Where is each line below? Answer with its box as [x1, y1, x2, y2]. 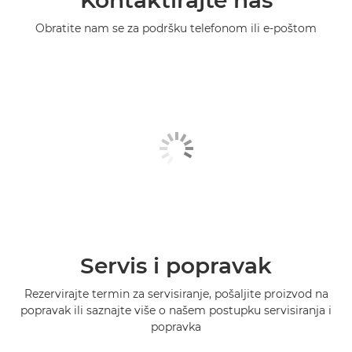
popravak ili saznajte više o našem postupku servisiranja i [20, 303, 332, 318]
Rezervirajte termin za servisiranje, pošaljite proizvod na [24, 287, 328, 302]
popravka [151, 320, 201, 335]
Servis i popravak [80, 252, 272, 280]
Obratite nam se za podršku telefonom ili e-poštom [35, 21, 317, 36]
